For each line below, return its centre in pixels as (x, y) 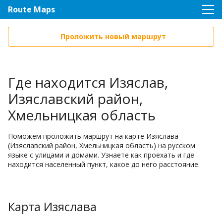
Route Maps (31, 9)
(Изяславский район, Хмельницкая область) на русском (102, 145)
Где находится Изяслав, (88, 82)
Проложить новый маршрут (113, 36)
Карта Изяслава (52, 206)
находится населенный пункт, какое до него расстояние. (104, 164)
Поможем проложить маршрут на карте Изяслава (93, 136)
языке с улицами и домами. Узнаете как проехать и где (101, 155)
